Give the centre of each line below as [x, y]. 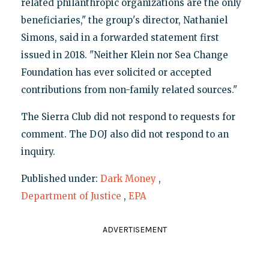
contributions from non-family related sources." [129, 89]
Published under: [60, 178]
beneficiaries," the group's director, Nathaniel [124, 20]
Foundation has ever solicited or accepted [116, 72]
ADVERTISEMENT [134, 229]
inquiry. [38, 151]
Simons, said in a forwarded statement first [120, 37]
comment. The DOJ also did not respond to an [125, 134]
